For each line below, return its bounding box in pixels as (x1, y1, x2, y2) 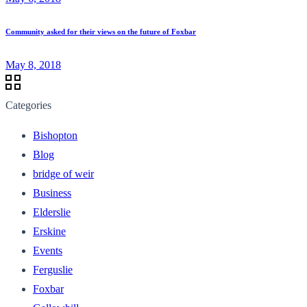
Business (33, 186, 71, 199)
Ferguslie (33, 263, 73, 275)
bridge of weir (33, 167, 94, 180)
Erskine (33, 225, 66, 237)
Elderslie (33, 206, 71, 218)
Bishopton (33, 129, 77, 141)
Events (33, 244, 62, 256)
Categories (5, 99, 51, 111)
